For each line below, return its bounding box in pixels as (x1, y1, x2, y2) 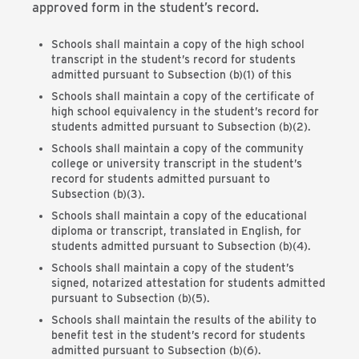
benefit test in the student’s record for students (51, 329, 305, 341)
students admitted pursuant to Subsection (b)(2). (51, 120, 311, 133)
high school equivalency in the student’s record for (51, 105, 319, 118)
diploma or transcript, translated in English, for (51, 224, 301, 237)
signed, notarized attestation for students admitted (51, 276, 325, 289)
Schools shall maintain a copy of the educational (51, 209, 307, 222)
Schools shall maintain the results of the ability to (51, 313, 317, 326)
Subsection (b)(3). (51, 188, 145, 200)
